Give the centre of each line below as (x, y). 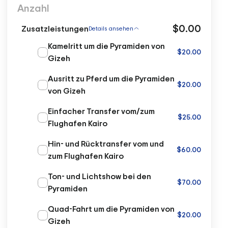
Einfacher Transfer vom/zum (102, 111)
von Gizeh (67, 91)
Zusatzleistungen (55, 28)
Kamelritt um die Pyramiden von (107, 46)
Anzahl (34, 8)
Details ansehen (111, 28)
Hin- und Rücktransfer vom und (106, 144)
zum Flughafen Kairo (86, 156)
